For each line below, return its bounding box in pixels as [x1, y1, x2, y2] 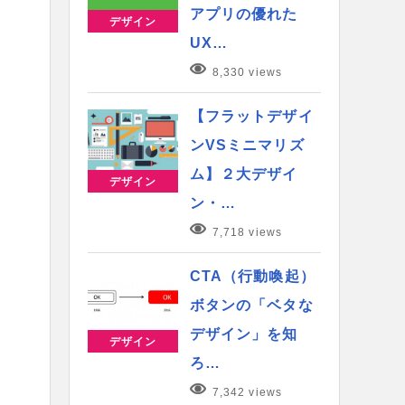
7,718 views [212, 225, 282, 239]
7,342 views [212, 385, 282, 399]
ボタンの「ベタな [190, 297, 314, 313]
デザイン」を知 [190, 325, 298, 342]
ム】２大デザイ [190, 165, 298, 182]
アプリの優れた [190, 5, 298, 22]
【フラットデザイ [190, 108, 314, 124]
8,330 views [212, 65, 282, 79]
